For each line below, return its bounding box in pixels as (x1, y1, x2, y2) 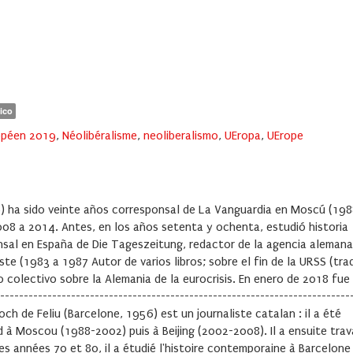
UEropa (225, 128, 261, 143)
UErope (267, 128, 303, 143)
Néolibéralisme (62, 128, 137, 143)
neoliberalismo (143, 128, 218, 143)
